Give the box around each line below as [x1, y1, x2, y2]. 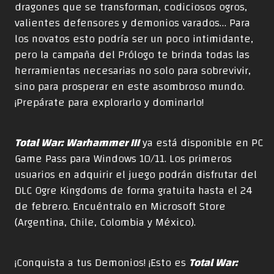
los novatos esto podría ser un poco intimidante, [15, 29, 253, 50]
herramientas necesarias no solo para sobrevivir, [15, 61, 251, 81]
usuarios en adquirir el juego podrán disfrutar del [15, 165, 257, 185]
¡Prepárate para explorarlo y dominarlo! [15, 92, 204, 113]
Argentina [18, 212, 64, 233]
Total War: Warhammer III [15, 133, 139, 154]
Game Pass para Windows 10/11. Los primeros [15, 149, 232, 169]
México [155, 212, 191, 233]
